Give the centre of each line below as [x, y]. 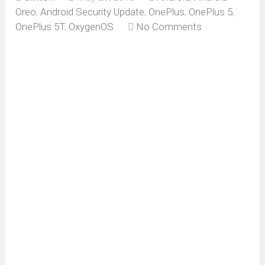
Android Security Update [93, 12]
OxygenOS [91, 27]
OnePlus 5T [40, 27]
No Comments [169, 27]
